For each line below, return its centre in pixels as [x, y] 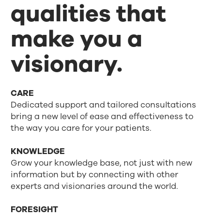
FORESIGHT [35, 210]
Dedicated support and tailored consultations [104, 105]
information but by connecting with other [95, 175]
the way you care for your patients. [81, 128]
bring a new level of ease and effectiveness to [102, 117]
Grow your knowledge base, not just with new [102, 163]
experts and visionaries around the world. [94, 186]
